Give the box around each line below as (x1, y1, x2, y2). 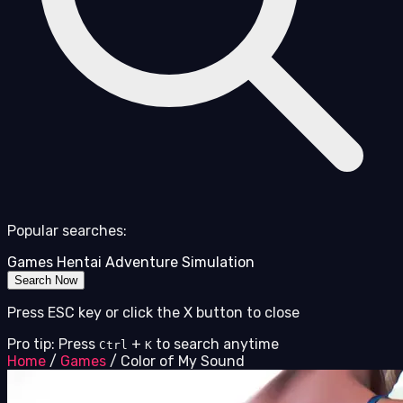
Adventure (105, 254, 178, 272)
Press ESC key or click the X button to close (7, 304, 300, 322)
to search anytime (156, 336, 279, 354)
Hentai (57, 254, 102, 272)
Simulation (182, 254, 255, 272)
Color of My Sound (121, 353, 245, 371)
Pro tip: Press (7, 336, 95, 354)
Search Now (14, 273, 77, 288)
